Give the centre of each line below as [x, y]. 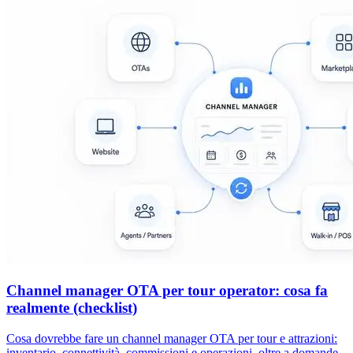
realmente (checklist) [72, 308]
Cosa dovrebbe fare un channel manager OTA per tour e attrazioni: [172, 339]
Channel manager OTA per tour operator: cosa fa [167, 291]
